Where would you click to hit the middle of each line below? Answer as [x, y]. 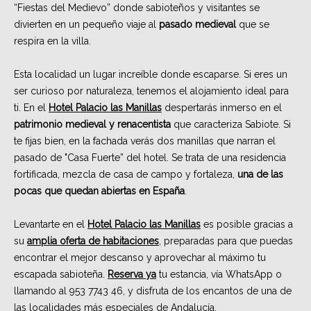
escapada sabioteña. [61, 275]
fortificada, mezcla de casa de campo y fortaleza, [126, 175]
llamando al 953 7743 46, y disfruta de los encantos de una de [153, 291]
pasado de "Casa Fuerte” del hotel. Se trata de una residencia [150, 158]
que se [253, 25]
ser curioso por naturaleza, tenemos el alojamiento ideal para [151, 91]
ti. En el [31, 108]
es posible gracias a [247, 225]
